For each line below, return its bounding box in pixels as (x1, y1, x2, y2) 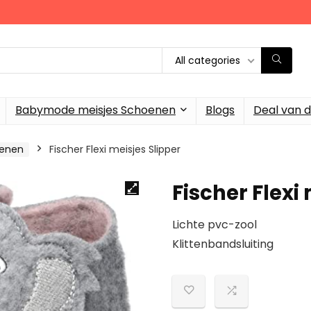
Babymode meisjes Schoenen (15, 101, 176, 118)
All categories (175, 53, 240, 68)
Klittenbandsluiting (172, 235, 274, 252)
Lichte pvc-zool (172, 216, 257, 233)
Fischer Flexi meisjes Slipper (49, 142, 180, 156)
